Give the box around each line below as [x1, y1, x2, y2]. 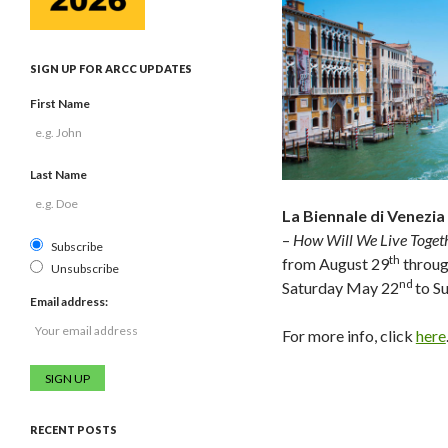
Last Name [30, 167, 87, 182]
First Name [30, 96, 90, 111]
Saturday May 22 [281, 277, 399, 297]
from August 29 [281, 253, 389, 273]
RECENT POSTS [30, 423, 117, 436]
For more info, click [281, 325, 416, 345]
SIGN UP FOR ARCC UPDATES [30, 62, 192, 75]
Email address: [30, 294, 108, 309]
